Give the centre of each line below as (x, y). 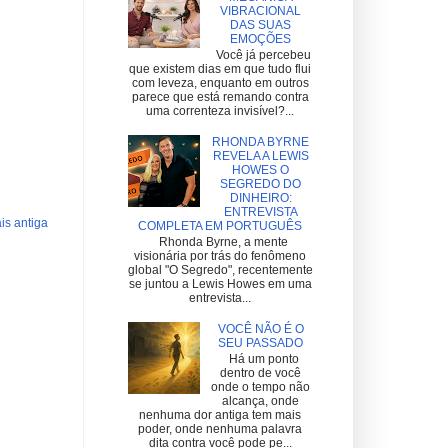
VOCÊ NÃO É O (260, 329)
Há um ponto (260, 359)
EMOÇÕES (261, 38)
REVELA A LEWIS (260, 155)
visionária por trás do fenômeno (220, 256)
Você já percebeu (261, 55)
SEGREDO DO (261, 183)
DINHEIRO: (260, 197)
